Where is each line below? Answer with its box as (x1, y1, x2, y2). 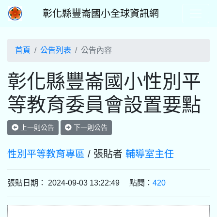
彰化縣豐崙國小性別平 (7, 71, 201, 92)
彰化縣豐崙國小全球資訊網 (43, 8, 159, 19)
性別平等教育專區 (7, 149, 85, 159)
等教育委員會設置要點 (7, 94, 201, 115)
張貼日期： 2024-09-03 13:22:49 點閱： (7, 179, 153, 187)
